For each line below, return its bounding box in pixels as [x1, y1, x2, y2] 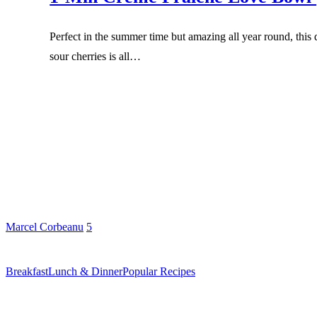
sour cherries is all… [50, 50, 142, 63]
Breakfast [6, 265, 48, 277]
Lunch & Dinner [48, 265, 122, 277]
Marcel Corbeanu [6, 221, 83, 234]
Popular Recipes [122, 265, 195, 277]
